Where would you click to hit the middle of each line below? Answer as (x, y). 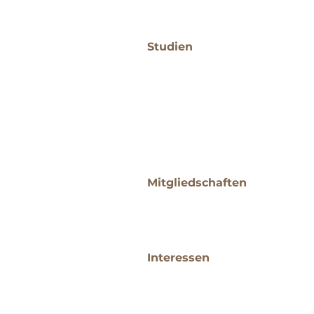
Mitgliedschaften (197, 183)
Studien (170, 47)
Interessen (178, 258)
